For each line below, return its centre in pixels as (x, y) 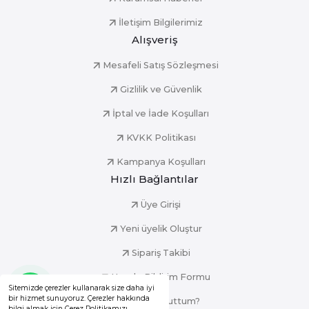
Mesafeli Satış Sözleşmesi (161, 66)
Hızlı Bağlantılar (154, 179)
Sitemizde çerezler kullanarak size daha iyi (82, 288)
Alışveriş (154, 40)
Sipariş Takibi (161, 253)
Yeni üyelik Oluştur (161, 229)
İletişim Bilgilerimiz (161, 23)
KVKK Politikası (161, 138)
